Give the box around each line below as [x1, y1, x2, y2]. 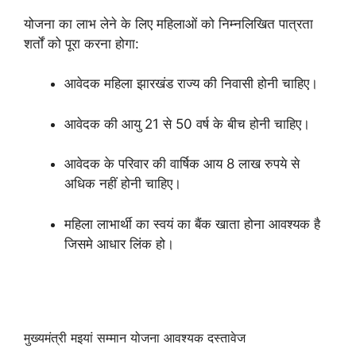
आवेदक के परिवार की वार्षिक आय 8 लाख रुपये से [64, 156, 300, 172]
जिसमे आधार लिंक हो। [64, 235, 174, 252]
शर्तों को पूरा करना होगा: [24, 35, 139, 52]
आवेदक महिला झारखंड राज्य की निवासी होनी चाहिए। [64, 75, 318, 91]
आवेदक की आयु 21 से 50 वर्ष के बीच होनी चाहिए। [64, 115, 310, 132]
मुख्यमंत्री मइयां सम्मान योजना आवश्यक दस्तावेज [24, 330, 246, 346]
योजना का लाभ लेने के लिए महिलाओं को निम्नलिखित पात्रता [24, 15, 313, 32]
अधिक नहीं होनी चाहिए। [64, 176, 181, 192]
